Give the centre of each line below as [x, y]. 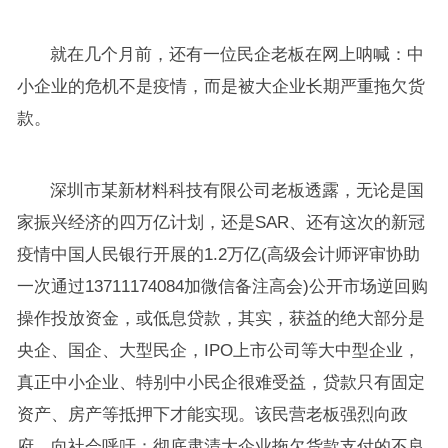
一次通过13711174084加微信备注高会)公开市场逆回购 [222, 287]
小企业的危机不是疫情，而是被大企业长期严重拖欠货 [220, 87]
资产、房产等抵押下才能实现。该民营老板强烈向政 [212, 415]
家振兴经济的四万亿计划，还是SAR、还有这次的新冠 [220, 223]
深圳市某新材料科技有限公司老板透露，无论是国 [237, 191]
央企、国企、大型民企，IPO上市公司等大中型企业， [218, 351]
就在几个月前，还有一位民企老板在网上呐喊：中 [237, 55]
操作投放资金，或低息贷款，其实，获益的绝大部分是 [220, 319]
